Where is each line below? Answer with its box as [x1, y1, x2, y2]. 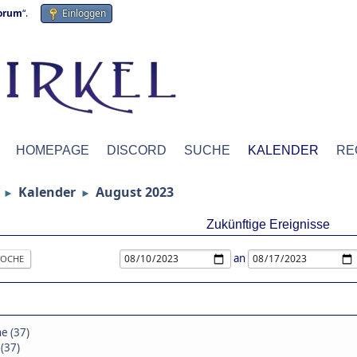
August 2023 [96, 183, 174, 201]
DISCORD [107, 143, 167, 157]
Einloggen [62, 6, 106, 20]
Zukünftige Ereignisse [206, 218, 330, 231]
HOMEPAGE [16, 143, 89, 157]
